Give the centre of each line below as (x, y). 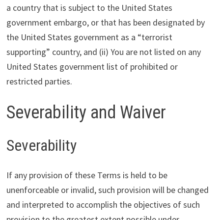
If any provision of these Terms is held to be (87, 175)
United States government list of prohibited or (92, 66)
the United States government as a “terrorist (89, 37)
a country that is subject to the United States (89, 7)
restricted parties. (39, 81)
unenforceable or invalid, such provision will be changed (107, 190)
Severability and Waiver (86, 112)
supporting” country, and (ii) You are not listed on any (103, 52)
